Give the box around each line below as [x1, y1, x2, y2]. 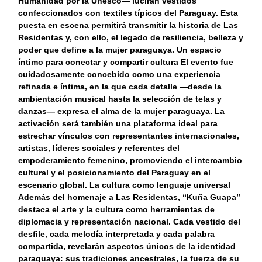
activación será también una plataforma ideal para [18, 119, 218, 129]
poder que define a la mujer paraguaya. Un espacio [18, 45, 222, 55]
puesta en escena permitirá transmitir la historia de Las [18, 20, 239, 30]
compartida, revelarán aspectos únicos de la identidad [18, 242, 236, 251]
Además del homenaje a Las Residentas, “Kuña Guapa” [18, 192, 241, 202]
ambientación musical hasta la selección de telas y [18, 94, 222, 104]
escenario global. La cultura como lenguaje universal [18, 180, 231, 190]
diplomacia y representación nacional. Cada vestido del [18, 217, 241, 227]
